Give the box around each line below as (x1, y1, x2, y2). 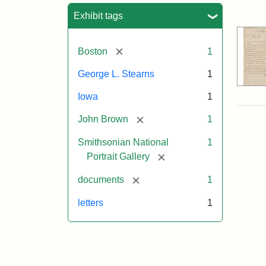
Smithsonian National (78, 137, 169, 148)
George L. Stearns (78, 69, 154, 80)
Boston (78, 46, 107, 56)
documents (78, 174, 124, 185)
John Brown (78, 114, 128, 125)
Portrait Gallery (87, 151, 150, 162)
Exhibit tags (74, 10, 123, 21)
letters (78, 197, 103, 208)
